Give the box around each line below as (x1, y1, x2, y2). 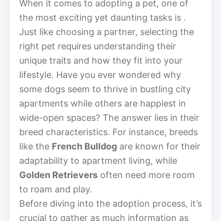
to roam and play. (19, 184, 92, 194)
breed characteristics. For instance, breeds (19, 126, 198, 137)
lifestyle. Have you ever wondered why (19, 69, 181, 80)
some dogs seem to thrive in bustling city (19, 83, 191, 94)
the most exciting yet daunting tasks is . (19, 12, 186, 23)
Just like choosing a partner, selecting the (19, 26, 194, 37)
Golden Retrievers (19, 169, 98, 180)
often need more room (98, 169, 195, 180)
